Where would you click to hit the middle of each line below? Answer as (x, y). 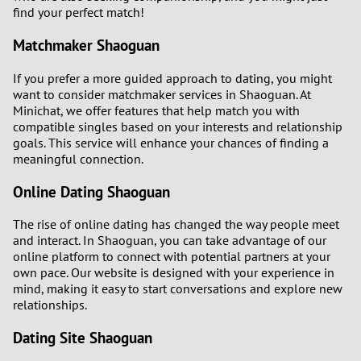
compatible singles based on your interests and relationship (178, 126)
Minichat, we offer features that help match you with (156, 110)
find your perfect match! (79, 12)
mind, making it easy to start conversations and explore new (178, 289)
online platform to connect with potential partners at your (172, 257)
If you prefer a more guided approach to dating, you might (172, 78)
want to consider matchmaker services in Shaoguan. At (162, 94)
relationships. (50, 305)
